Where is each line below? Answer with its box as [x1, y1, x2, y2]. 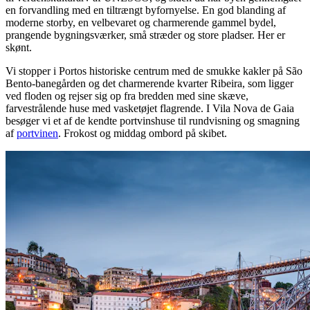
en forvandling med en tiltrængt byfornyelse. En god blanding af [6, 3, 286, 16]
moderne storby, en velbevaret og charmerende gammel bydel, [6, 16, 276, 28]
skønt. [6, 41, 32, 53]
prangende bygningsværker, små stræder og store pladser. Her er [6, 28, 285, 41]
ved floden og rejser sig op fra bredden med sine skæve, [6, 89, 248, 102]
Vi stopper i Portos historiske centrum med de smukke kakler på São [6, 64, 302, 77]
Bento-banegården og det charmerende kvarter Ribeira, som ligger [6, 77, 293, 89]
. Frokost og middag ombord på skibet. [58, 127, 227, 139]
